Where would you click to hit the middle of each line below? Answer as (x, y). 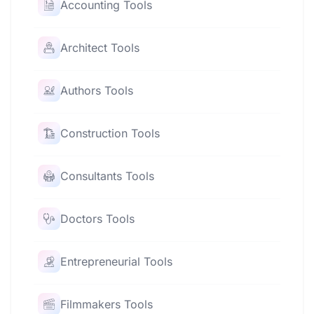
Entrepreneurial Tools (116, 261)
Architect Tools (100, 48)
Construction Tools (110, 133)
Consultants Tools (107, 176)
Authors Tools (97, 90)
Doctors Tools (97, 219)
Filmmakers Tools (107, 304)
